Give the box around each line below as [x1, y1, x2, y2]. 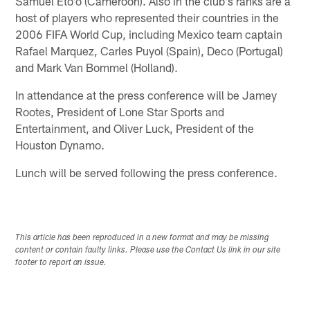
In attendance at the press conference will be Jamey [15, 87, 277, 102]
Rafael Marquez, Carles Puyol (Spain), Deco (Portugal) [15, 43, 284, 57]
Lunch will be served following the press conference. [15, 165, 278, 179]
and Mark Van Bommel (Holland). [15, 60, 179, 74]
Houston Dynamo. [15, 137, 105, 152]
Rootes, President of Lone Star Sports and [15, 104, 225, 118]
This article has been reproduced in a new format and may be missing [15, 233, 270, 242]
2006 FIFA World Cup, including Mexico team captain [15, 26, 283, 41]
